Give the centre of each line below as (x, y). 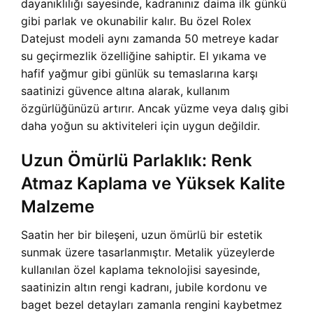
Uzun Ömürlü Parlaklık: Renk (137, 160)
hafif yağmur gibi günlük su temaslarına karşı (139, 73)
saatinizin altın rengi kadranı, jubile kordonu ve (144, 287)
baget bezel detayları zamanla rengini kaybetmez (152, 305)
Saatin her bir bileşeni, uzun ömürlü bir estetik (142, 235)
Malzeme (58, 206)
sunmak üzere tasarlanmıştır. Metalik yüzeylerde (148, 252)
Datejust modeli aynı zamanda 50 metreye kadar (150, 38)
